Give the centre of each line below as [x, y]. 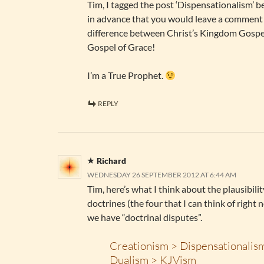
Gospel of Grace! [121, 47]
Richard [111, 161]
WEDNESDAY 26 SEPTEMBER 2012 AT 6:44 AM [162, 175]
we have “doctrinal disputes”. [145, 217]
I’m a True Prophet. [126, 75]
